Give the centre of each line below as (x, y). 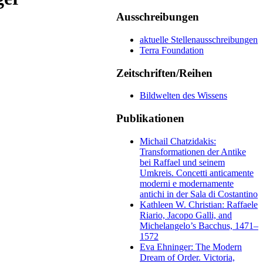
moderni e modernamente (187, 183)
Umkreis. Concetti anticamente (197, 173)
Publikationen (150, 119)
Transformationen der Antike (193, 151)
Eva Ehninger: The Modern (191, 247)
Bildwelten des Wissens (183, 96)
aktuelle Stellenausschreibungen (199, 39)
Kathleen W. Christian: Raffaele (199, 204)
